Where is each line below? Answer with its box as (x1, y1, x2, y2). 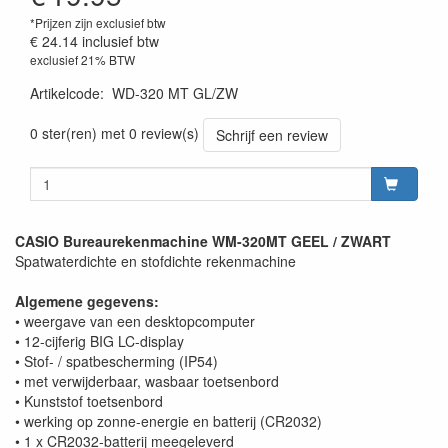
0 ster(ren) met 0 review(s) (30, 122, 199, 143)
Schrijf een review (216, 125, 328, 146)
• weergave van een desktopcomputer (15, 311, 255, 332)
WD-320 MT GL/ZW (112, 83, 238, 104)
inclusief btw (82, 31, 159, 52)
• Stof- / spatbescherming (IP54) (15, 351, 218, 372)
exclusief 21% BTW (30, 51, 135, 69)
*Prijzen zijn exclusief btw (30, 14, 166, 32)
